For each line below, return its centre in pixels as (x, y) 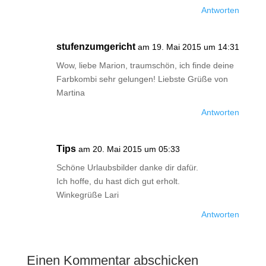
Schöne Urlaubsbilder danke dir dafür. (127, 167)
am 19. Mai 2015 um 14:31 (188, 47)
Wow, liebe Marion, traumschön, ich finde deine (145, 65)
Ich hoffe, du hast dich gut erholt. (118, 181)
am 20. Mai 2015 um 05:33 (129, 149)
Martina (70, 93)
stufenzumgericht (96, 47)
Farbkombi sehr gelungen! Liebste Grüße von (142, 79)
